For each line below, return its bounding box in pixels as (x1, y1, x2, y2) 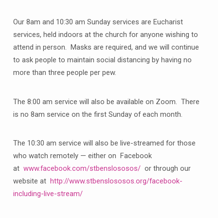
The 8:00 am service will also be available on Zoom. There (13, 97, 200, 106)
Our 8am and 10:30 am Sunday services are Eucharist (13, 18, 183, 27)
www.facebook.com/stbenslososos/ (23, 164, 141, 173)
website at (13, 177, 50, 186)
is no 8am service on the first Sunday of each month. (13, 109, 182, 119)
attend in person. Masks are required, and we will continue (13, 43, 199, 52)
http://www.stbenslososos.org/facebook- (50, 177, 182, 186)
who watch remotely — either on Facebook (13, 151, 152, 161)
